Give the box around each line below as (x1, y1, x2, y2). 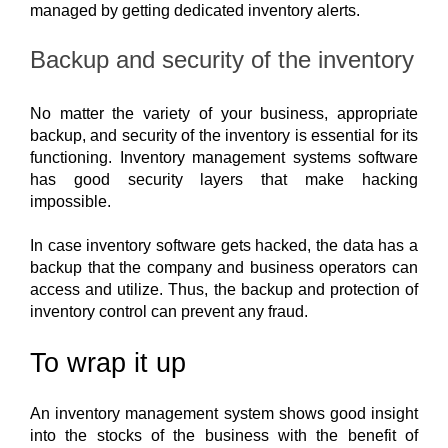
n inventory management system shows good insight (41, 405, 418, 423)
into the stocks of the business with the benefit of (30, 427, 418, 445)
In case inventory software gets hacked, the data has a (30, 237, 418, 255)
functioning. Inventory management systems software (30, 149, 418, 167)
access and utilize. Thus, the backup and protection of (30, 281, 418, 299)
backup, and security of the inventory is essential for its (30, 127, 418, 145)
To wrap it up (30, 348, 186, 379)
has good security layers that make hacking (30, 171, 418, 189)
